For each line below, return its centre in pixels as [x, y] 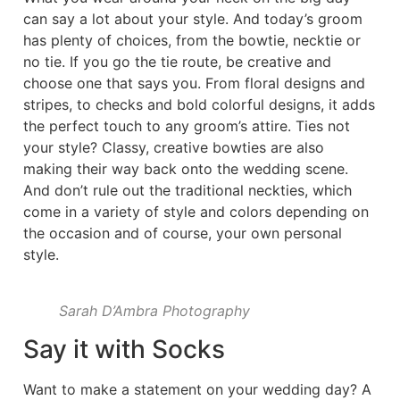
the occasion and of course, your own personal [182, 233]
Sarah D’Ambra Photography [154, 311]
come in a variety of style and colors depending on [196, 212]
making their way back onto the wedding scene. [185, 169]
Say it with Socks [124, 350]
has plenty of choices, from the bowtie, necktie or [192, 41]
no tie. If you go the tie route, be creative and [177, 62]
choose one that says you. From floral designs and [194, 83]
